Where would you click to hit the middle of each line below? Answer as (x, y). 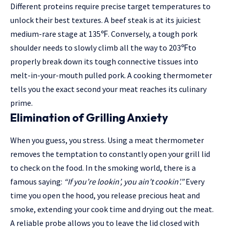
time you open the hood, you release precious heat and (105, 195)
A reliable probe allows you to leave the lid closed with (105, 223)
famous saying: (37, 181)
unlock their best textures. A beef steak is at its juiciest (106, 20)
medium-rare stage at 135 (55, 33)
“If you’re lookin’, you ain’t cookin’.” (124, 181)
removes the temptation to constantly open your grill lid (110, 154)
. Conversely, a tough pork (153, 33)
